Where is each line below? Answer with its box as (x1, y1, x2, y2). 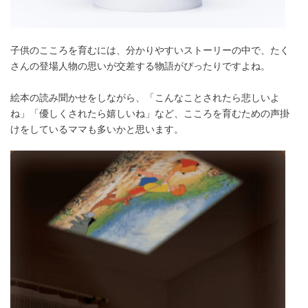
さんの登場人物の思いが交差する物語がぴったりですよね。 (10, 58, 270, 73)
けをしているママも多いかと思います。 (10, 122, 184, 136)
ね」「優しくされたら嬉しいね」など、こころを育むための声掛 (10, 106, 289, 120)
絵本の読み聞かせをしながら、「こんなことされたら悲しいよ (10, 90, 280, 104)
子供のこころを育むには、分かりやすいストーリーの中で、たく (10, 43, 289, 57)
